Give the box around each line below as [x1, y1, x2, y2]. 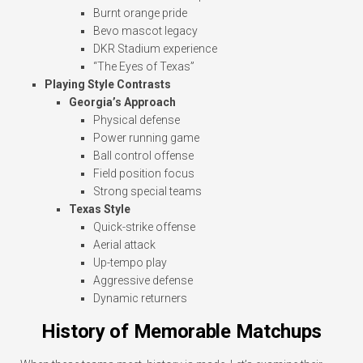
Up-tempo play [93, 256, 167, 270]
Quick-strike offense [93, 220, 195, 234]
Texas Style [69, 203, 130, 216]
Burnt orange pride [93, 6, 187, 20]
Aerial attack [93, 238, 156, 252]
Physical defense [93, 113, 180, 127]
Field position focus [93, 167, 194, 181]
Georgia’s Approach [69, 96, 176, 109]
